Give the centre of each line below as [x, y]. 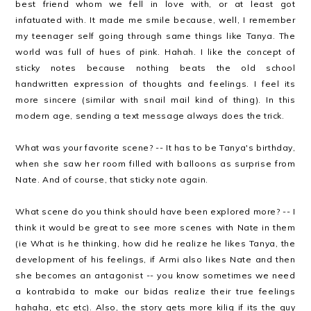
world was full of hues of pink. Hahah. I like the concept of [155, 52]
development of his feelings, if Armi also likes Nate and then [155, 260]
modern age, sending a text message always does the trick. [150, 116]
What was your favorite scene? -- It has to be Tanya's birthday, [155, 148]
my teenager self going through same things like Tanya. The [155, 36]
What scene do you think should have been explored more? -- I [155, 212]
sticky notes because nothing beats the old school [155, 68]
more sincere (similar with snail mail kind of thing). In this [155, 100]
